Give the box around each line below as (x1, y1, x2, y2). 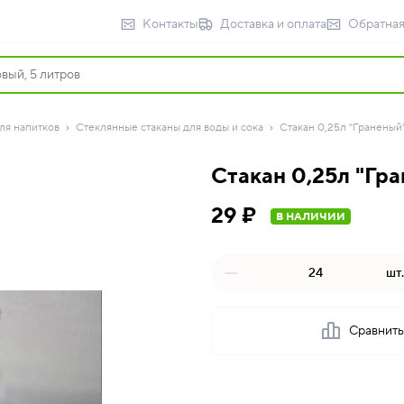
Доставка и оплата (220, 16, 326, 32)
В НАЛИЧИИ (276, 210, 345, 224)
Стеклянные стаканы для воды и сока (76, 121, 263, 134)
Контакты (142, 16, 198, 32)
